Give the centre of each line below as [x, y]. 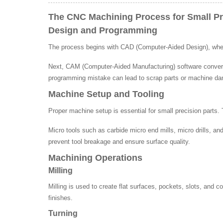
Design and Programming [103, 30]
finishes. [60, 198]
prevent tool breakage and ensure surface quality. [119, 141]
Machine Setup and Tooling [106, 94]
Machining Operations [95, 158]
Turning [63, 213]
